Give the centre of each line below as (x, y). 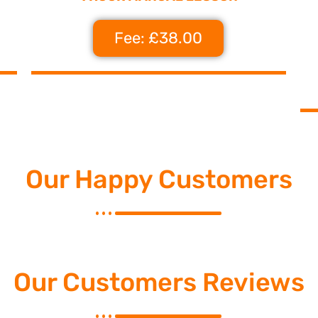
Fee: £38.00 (159, 38)
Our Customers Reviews (159, 283)
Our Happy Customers (159, 180)
